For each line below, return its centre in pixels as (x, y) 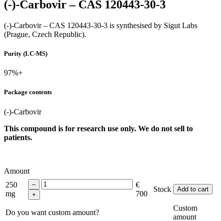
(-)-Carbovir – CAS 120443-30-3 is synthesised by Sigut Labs (101, 25)
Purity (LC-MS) (26, 53)
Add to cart (193, 189)
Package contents (28, 92)
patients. (18, 137)
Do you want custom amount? (52, 212)
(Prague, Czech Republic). (45, 34)
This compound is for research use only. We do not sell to (98, 128)
